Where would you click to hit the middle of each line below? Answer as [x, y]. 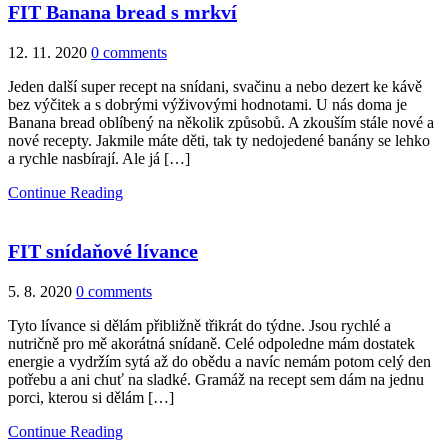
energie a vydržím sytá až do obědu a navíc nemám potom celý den [219, 361]
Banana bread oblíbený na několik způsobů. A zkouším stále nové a [221, 122]
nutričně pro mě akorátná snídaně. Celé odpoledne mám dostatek [211, 343]
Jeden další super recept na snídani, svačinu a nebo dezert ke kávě [215, 86]
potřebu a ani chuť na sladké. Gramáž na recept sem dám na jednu [216, 379]
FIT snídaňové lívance [103, 250]
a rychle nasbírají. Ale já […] [99, 158]
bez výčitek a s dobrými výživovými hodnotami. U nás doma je [207, 104]
